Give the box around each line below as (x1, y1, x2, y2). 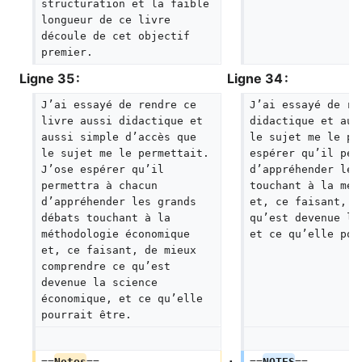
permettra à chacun (40, 179, 164, 192)
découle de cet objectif (40, 30, 196, 42)
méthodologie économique (40, 228, 196, 240)
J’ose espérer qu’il (40, 163, 170, 175)
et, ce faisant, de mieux (40, 244, 203, 256)
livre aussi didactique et (40, 115, 209, 127)
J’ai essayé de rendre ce (40, 99, 203, 111)
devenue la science (40, 276, 164, 288)
